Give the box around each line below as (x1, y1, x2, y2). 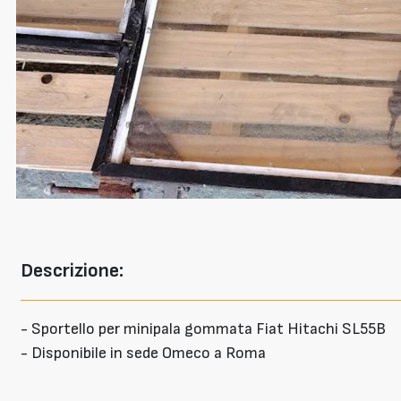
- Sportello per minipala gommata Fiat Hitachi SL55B (20, 319, 386, 338)
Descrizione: (20, 259, 124, 282)
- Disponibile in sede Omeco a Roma (20, 343, 266, 363)
